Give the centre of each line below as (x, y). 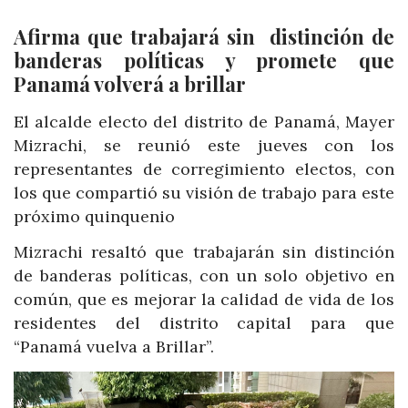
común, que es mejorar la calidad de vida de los (204, 300)
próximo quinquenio (94, 216)
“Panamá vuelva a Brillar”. (114, 347)
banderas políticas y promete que (204, 60)
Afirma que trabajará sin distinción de (204, 36)
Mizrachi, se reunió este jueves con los (204, 145)
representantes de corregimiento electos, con (204, 168)
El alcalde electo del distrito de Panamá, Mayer (204, 121)
